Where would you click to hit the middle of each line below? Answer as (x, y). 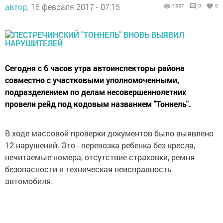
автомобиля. (29, 181)
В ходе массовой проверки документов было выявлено (109, 133)
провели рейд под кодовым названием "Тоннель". (98, 104)
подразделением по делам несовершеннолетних (96, 92)
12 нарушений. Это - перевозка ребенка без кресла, (100, 145)
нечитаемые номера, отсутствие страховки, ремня (100, 157)
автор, (17, 7)
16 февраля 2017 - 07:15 (75, 7)
